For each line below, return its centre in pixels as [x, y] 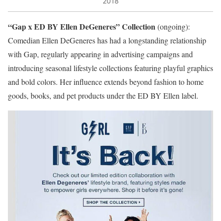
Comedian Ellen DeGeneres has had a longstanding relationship [107, 40]
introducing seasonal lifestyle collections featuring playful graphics [110, 68]
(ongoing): [173, 26]
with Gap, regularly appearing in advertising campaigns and [100, 54]
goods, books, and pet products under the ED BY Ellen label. [103, 95]
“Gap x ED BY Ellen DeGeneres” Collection [82, 26]
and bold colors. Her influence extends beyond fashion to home [106, 81]
